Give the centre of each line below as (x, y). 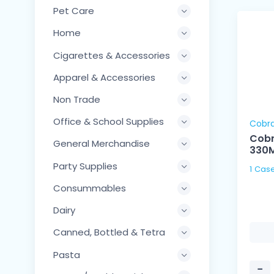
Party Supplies (85, 166)
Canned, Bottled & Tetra (109, 232)
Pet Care (74, 11)
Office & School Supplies (109, 122)
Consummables (90, 188)
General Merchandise (102, 144)
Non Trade (77, 100)
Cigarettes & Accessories (112, 55)
